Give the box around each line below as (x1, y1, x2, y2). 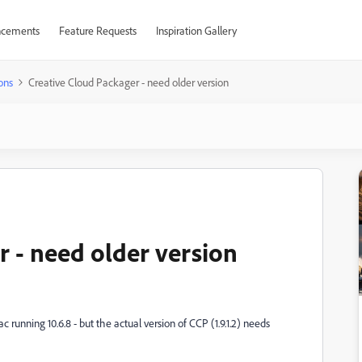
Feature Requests (58, 23, 137, 37)
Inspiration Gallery (155, 23, 237, 37)
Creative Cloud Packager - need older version (28, 75, 229, 89)
